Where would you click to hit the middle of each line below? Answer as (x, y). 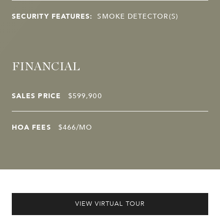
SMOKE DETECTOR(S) (138, 16)
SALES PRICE (36, 96)
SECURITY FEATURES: (52, 16)
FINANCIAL (46, 67)
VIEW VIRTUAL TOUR (110, 204)
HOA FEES (31, 127)
